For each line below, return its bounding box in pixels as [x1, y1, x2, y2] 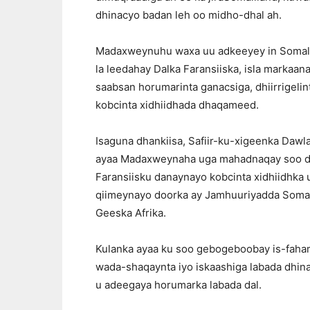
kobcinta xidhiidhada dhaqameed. [95, 98, 259, 111]
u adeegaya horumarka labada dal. [95, 277, 262, 291]
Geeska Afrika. [95, 206, 166, 219]
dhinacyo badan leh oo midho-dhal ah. [95, 8, 282, 21]
